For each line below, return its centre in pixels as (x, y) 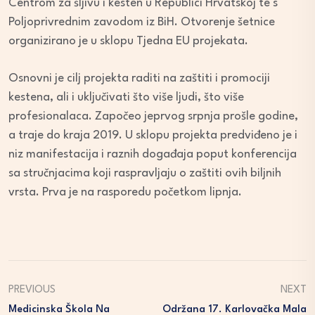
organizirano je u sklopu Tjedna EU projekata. (128, 41)
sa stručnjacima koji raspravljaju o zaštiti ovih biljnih (145, 174)
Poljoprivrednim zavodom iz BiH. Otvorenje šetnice (142, 22)
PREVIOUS (32, 290)
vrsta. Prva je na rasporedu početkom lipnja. (125, 193)
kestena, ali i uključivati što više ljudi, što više (126, 98)
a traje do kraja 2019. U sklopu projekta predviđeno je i (153, 136)
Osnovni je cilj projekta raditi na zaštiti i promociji (139, 79)
